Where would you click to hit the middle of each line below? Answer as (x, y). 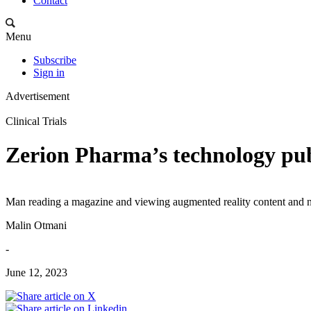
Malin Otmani (36, 225)
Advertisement (37, 96)
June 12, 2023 (36, 272)
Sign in (49, 73)
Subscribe (55, 60)
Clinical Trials (36, 121)
